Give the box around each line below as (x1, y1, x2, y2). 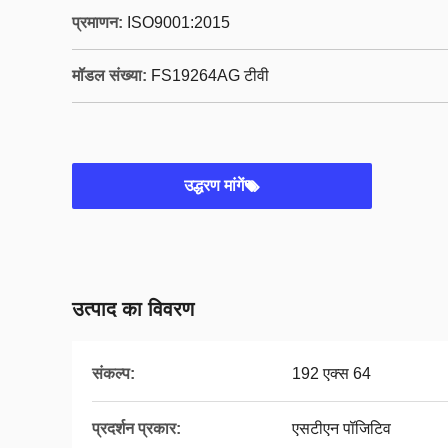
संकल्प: (92, 365, 135, 382)
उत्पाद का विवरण (72, 298, 194, 320)
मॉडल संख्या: (72, 67, 147, 84)
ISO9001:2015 (127, 14, 230, 31)
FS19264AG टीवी (151, 67, 269, 84)
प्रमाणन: (72, 14, 123, 31)
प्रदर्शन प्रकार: (92, 420, 181, 437)
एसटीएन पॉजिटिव (292, 420, 391, 437)
